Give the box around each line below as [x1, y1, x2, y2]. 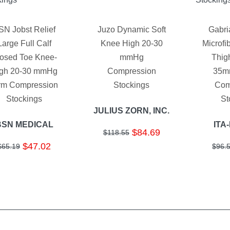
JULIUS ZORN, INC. [93, 106, 170, 115]
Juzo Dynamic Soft [97, 25, 166, 34]
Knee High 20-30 [100, 39, 163, 48]
